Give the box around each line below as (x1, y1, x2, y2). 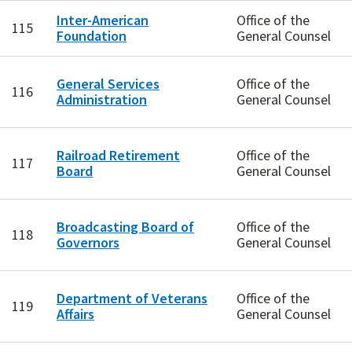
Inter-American (57, 11, 148, 30)
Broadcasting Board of (57, 218, 194, 236)
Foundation (57, 27, 126, 46)
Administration (57, 90, 147, 109)
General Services (57, 75, 159, 93)
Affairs (57, 305, 94, 324)
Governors (57, 233, 119, 252)
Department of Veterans (57, 289, 207, 308)
